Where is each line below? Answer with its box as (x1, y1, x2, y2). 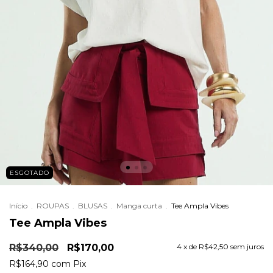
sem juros (230, 242, 264, 251)
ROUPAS (37, 201, 69, 210)
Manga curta (116, 201, 162, 210)
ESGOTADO (10, 169, 49, 177)
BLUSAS (78, 201, 107, 210)
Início (9, 201, 27, 210)
